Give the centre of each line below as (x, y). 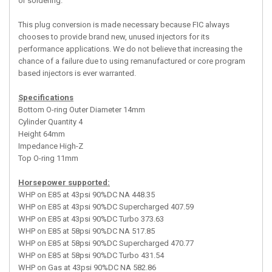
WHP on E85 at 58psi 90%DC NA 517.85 (87, 231)
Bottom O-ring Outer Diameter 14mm (82, 110)
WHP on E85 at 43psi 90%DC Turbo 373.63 (91, 219)
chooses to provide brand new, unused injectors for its (114, 37)
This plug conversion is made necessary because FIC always (124, 25)
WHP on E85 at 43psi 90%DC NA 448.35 (87, 195)
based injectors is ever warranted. (77, 73)
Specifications (46, 97)
